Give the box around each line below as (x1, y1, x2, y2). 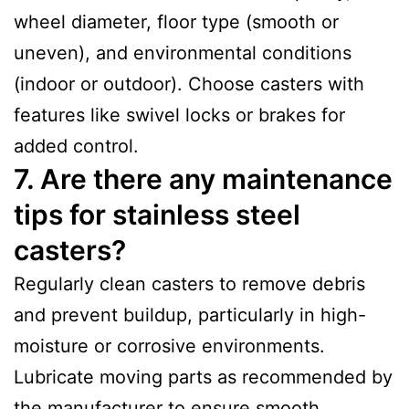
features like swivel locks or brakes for (14, 103, 345, 126)
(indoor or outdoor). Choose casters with (14, 72, 364, 95)
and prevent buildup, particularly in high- (14, 303, 366, 326)
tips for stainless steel (14, 197, 300, 231)
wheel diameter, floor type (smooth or (14, 10, 339, 33)
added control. (14, 134, 139, 157)
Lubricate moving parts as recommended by (14, 365, 393, 388)
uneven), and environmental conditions (14, 41, 351, 64)
